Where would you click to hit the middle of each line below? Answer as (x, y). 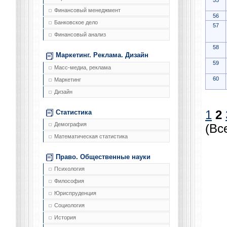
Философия (69, 181)
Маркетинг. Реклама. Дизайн (102, 55)
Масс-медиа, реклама (83, 67)
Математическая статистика (91, 136)
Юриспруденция (75, 193)
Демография (70, 124)
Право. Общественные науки (103, 157)
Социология (69, 205)
